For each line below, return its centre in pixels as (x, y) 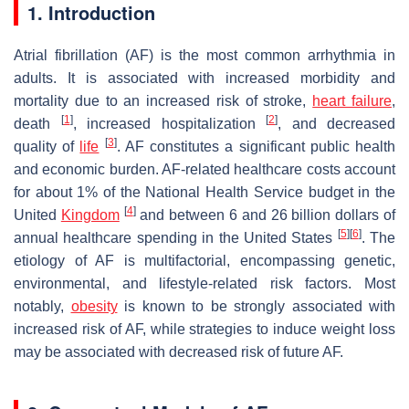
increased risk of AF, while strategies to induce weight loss (204, 329)
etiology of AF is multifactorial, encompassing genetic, (204, 260)
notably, (42, 306)
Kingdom (90, 215)
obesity (94, 306)
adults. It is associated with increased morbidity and (204, 78)
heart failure (352, 100)
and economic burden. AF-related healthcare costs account (204, 169)
